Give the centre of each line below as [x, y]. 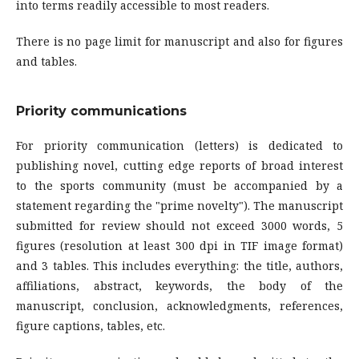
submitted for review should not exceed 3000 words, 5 [179, 226]
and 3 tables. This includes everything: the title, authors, [179, 266]
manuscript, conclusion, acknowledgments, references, [179, 306]
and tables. [46, 62]
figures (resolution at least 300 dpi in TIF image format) [179, 246]
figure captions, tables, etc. [92, 326]
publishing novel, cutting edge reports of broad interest [179, 166]
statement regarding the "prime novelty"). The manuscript [179, 206]
